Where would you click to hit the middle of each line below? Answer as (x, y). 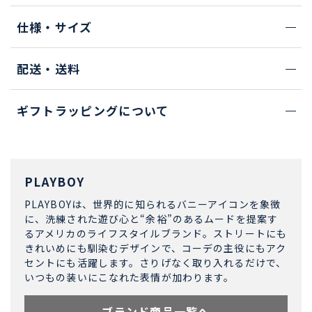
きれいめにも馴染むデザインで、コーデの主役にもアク (155, 248)
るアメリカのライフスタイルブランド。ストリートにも (156, 234)
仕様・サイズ (54, 27)
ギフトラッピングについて (93, 111)
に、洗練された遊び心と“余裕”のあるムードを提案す (151, 219)
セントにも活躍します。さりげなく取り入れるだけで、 (155, 263)
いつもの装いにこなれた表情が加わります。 (130, 278)
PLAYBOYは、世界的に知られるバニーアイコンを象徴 (153, 204)
